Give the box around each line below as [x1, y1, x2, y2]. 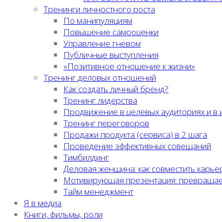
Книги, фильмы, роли [24, 209, 103, 220]
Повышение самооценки [63, 26, 159, 38]
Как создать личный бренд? [63, 83, 168, 95]
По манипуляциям [63, 15, 132, 26]
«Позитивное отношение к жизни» [63, 60, 195, 72]
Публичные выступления [63, 49, 159, 60]
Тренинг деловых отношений [44, 72, 156, 83]
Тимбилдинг [63, 152, 109, 163]
